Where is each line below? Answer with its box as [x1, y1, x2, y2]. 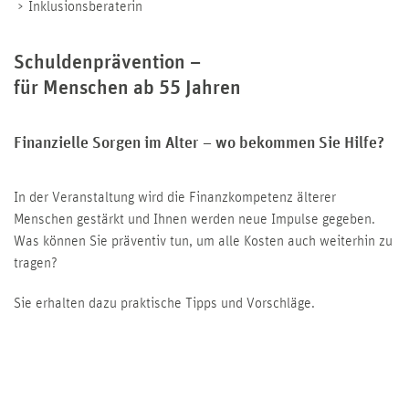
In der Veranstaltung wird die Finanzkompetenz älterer [14, 190, 336, 205]
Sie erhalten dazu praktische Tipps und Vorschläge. [14, 296, 315, 311]
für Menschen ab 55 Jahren [14, 79, 241, 100]
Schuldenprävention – [14, 53, 201, 74]
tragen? [14, 256, 58, 271]
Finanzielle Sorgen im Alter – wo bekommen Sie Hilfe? [14, 135, 384, 152]
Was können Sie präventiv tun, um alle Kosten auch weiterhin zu [14, 234, 393, 249]
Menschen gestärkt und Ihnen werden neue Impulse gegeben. [14, 212, 375, 227]
